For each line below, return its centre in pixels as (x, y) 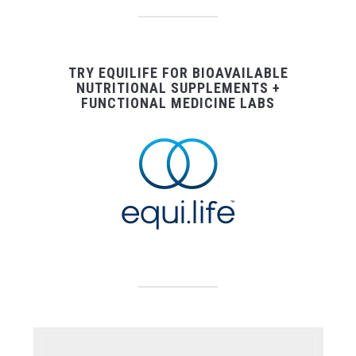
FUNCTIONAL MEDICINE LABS (178, 103)
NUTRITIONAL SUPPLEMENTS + (178, 88)
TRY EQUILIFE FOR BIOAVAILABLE (178, 73)
